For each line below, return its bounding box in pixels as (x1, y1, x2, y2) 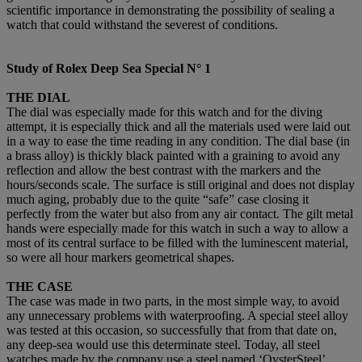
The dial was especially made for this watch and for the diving (6, 104, 322, 119)
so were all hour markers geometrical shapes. (6, 250, 234, 264)
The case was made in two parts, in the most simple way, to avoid (6, 293, 339, 308)
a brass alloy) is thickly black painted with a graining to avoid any (6, 148, 340, 162)
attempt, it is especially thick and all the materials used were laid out (6, 119, 350, 133)
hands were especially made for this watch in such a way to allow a (6, 221, 348, 235)
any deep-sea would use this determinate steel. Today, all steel (6, 337, 320, 351)
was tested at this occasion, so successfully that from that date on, (6, 322, 337, 337)
